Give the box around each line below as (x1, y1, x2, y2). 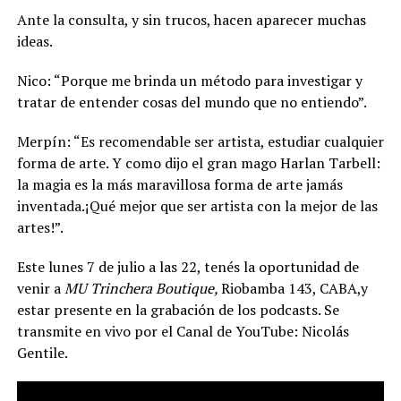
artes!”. (16, 218, 64, 238)
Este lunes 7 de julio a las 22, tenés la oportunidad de (16, 257, 359, 277)
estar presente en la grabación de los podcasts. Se (16, 300, 339, 320)
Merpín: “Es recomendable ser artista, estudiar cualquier (16, 132, 384, 152)
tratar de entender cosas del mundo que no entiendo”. (16, 92, 367, 113)
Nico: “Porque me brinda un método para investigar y (16, 71, 363, 91)
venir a (16, 278, 64, 299)
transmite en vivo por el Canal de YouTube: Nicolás (16, 321, 349, 342)
